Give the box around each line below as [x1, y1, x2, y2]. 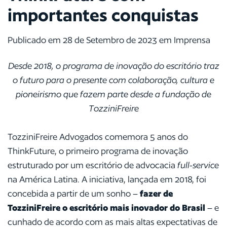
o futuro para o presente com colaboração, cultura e [13, 74, 214, 85]
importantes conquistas [8, 5, 199, 25]
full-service [177, 160, 219, 170]
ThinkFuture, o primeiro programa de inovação [8, 145, 188, 156]
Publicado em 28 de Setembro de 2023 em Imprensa [8, 34, 210, 45]
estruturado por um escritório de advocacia [8, 160, 177, 170]
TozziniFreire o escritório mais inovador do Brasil [8, 202, 205, 213]
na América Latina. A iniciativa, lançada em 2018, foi [8, 174, 206, 184]
